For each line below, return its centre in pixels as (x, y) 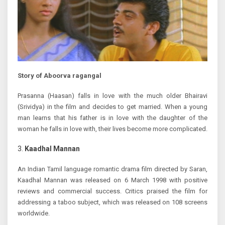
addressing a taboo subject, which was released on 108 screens (113, 202)
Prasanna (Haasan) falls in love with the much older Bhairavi (113, 96)
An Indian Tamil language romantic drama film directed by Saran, (113, 169)
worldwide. (34, 213)
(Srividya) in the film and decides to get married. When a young (113, 107)
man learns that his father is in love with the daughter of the (113, 118)
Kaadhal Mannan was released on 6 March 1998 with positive (113, 180)
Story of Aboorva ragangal (60, 76)
